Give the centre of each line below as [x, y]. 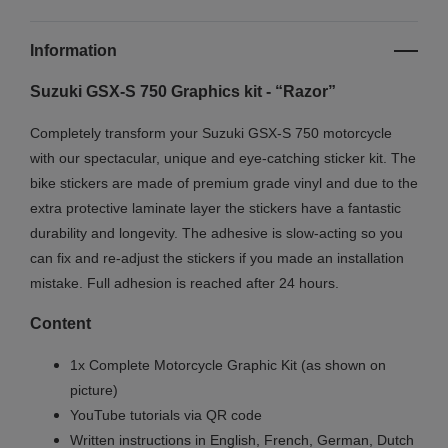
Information [73, 51]
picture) [94, 390]
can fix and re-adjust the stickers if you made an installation [217, 258]
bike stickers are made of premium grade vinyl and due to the [224, 183]
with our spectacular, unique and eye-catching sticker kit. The [223, 158]
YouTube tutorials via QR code [166, 415]
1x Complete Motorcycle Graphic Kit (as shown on [228, 365]
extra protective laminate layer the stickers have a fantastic [215, 208]
